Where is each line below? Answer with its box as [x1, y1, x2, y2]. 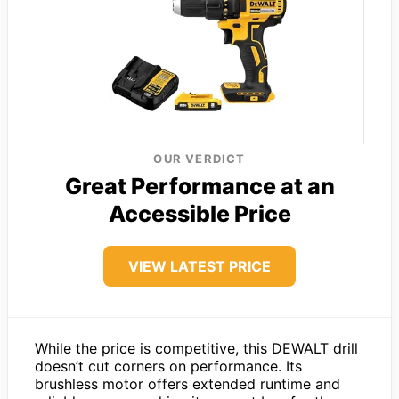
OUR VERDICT [153, 151, 246, 167]
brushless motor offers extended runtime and [35, 375, 340, 394]
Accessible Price [108, 200, 291, 228]
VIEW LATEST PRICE [128, 257, 271, 276]
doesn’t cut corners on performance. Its [35, 357, 302, 376]
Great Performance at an [64, 173, 335, 200]
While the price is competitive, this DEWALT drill [35, 339, 358, 358]
